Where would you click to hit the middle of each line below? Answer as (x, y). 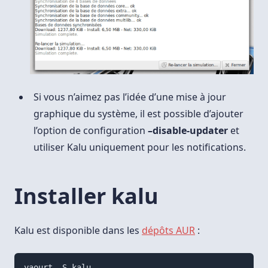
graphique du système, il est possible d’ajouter (138, 113)
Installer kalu (86, 196)
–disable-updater (188, 130)
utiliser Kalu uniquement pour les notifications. (140, 147)
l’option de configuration (91, 130)
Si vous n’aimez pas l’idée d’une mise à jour (130, 97)
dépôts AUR (168, 230)
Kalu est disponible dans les (78, 230)
